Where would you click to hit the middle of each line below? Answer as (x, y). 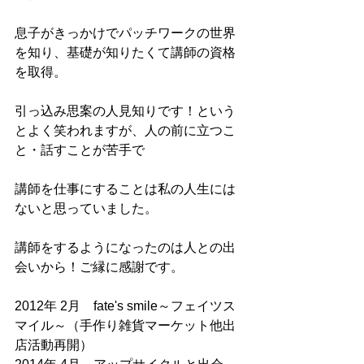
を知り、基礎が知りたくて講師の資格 (125, 52)
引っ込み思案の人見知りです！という (125, 110)
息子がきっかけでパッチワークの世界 (125, 32)
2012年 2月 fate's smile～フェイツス (125, 305)
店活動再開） (55, 344)
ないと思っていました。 (86, 208)
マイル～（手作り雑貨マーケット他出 (125, 325)
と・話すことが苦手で (80, 149)
